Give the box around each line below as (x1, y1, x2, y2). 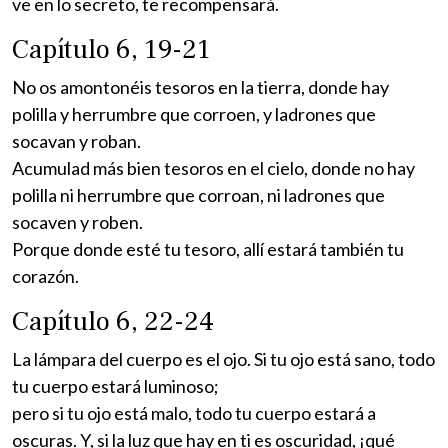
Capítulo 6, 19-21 (12, 31, 210, 67)
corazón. (12, 264, 79, 287)
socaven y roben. (12, 210, 143, 233)
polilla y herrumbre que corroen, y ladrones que (12, 102, 376, 125)
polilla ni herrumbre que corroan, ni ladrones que (12, 183, 385, 206)
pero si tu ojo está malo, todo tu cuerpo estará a (12, 401, 376, 424)
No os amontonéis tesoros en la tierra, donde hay (12, 75, 389, 98)
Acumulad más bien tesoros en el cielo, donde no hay (12, 156, 415, 179)
